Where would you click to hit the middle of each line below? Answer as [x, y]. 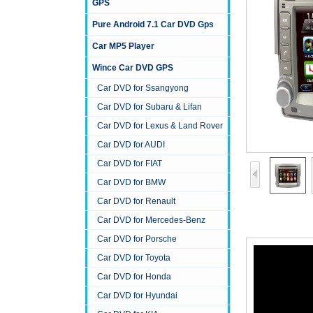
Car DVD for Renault [136, 202]
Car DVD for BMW [131, 183]
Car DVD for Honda [134, 277]
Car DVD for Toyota [134, 258]
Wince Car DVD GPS [133, 68]
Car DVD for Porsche [137, 239]
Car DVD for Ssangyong [143, 88]
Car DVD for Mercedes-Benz [151, 220]
